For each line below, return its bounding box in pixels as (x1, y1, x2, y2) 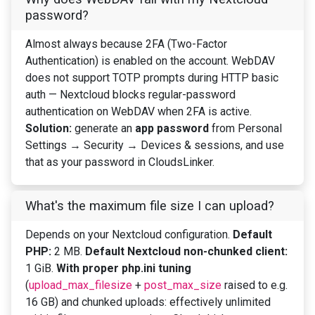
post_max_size (144, 278, 221, 292)
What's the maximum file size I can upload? (25, 198, 274, 214)
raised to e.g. (221, 278, 288, 292)
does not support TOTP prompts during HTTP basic (25, 71, 278, 85)
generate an (72, 122, 135, 136)
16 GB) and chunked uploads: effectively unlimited (25, 295, 271, 309)
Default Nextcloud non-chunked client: (85, 245, 288, 259)
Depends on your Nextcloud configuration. (25, 228, 233, 242)
